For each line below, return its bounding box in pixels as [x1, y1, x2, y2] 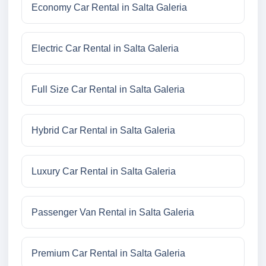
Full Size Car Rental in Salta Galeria [31, 84, 185, 95]
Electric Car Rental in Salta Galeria [31, 43, 179, 54]
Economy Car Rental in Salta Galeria [31, 2, 187, 13]
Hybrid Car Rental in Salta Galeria [31, 125, 175, 136]
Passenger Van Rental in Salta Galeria [31, 207, 194, 218]
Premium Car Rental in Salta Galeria [31, 248, 185, 259]
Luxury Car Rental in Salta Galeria [31, 166, 176, 177]
